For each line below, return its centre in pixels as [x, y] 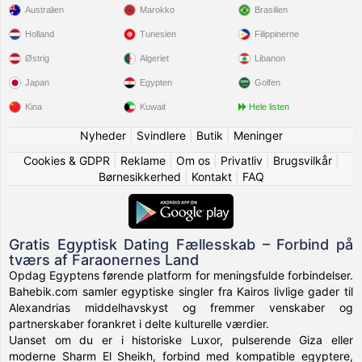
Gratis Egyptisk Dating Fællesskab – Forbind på [181, 244]
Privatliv [241, 160]
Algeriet [155, 58]
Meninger [258, 135]
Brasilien [271, 10]
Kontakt [211, 177]
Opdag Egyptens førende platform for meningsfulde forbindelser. [181, 275]
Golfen [267, 82]
